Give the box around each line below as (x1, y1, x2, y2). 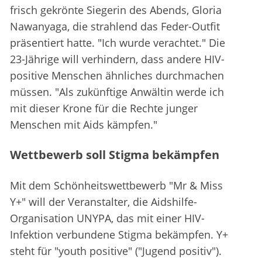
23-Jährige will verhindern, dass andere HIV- (10, 52, 225, 67)
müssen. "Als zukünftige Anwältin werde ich (10, 85, 224, 99)
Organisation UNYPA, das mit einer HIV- (10, 211, 205, 226)
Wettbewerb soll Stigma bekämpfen (10, 147, 219, 163)
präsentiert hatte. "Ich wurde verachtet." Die (10, 36, 225, 50)
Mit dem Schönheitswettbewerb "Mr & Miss (10, 178, 223, 193)
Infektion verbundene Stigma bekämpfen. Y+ (10, 227, 228, 242)
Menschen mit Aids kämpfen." (10, 118, 157, 132)
